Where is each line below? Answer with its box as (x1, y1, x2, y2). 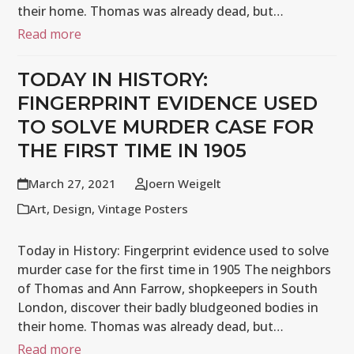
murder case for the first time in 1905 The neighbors (17, 261, 332, 279)
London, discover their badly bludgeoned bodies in (17, 299, 319, 317)
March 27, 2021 (28, 175, 116, 192)
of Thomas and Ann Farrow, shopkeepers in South (17, 280, 318, 298)
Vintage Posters (98, 201, 189, 217)
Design (53, 201, 92, 217)
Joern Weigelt (145, 175, 221, 192)
